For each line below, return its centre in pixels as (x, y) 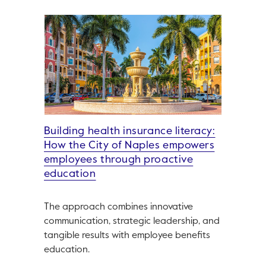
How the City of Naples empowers (129, 146)
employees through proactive (118, 160)
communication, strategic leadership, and (132, 222)
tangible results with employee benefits (127, 236)
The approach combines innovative (118, 208)
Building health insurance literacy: (129, 132)
